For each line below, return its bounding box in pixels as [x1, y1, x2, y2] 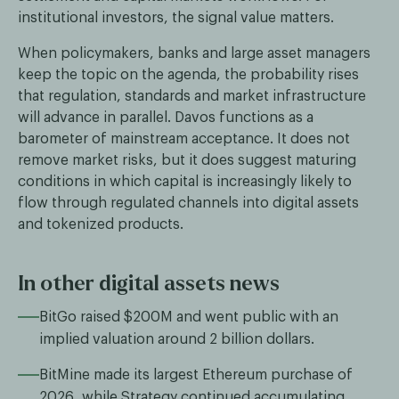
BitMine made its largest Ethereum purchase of [39, 367, 353, 382]
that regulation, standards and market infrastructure [18, 88, 366, 103]
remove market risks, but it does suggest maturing [18, 152, 356, 167]
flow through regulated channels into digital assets [18, 195, 359, 210]
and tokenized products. [18, 216, 183, 232]
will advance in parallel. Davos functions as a [18, 110, 313, 125]
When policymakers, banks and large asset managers [18, 45, 370, 61]
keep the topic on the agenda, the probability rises [18, 67, 359, 82]
